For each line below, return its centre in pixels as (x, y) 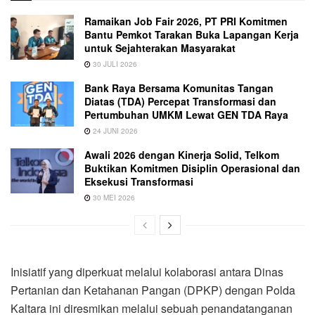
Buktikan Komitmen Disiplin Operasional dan (192, 168)
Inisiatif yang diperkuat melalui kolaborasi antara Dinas (147, 271)
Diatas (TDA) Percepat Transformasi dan (180, 101)
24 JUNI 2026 (114, 130)
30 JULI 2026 (114, 64)
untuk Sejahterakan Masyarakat (160, 47)
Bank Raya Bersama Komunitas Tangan (179, 88)
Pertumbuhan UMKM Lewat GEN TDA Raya (186, 114)
